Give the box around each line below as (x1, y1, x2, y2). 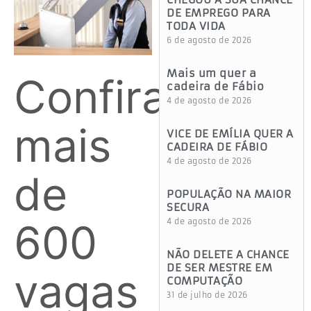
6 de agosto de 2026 (167, 35, 252, 46)
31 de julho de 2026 (167, 290, 248, 301)
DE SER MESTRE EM (167, 261, 273, 275)
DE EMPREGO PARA (167, 6, 271, 20)
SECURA (167, 201, 210, 215)
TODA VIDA (167, 19, 226, 33)
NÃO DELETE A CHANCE (167, 248, 289, 262)
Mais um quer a (167, 67, 257, 81)
